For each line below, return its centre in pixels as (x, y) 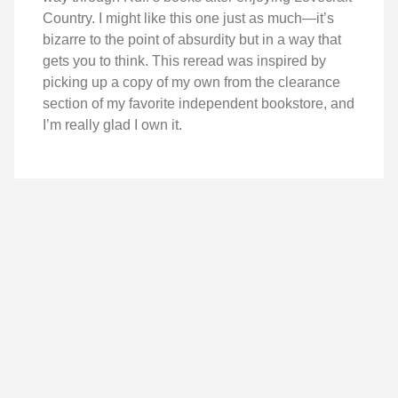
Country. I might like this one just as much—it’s (188, 18)
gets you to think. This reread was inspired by (184, 60)
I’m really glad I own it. (112, 124)
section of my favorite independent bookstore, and (199, 103)
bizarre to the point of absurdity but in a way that (192, 39)
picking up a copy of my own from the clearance (191, 82)
